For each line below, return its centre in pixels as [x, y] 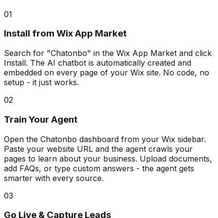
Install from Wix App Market [65, 34]
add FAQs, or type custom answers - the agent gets [99, 168]
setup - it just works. [41, 82]
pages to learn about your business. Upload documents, [108, 158]
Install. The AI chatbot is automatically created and [98, 63]
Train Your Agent [41, 119]
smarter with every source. [54, 178]
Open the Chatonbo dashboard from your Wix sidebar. [105, 139]
